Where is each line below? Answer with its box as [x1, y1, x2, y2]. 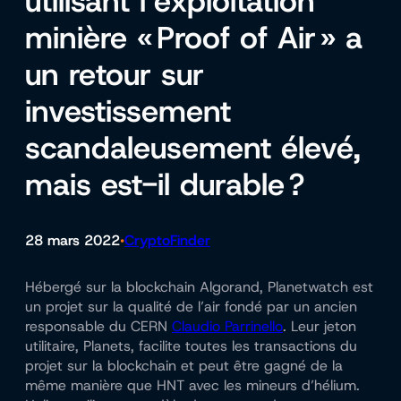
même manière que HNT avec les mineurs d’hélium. [25, 376, 360, 396]
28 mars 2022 [25, 230, 120, 250]
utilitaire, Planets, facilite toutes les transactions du [25, 337, 357, 356]
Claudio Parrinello [172, 317, 283, 337]
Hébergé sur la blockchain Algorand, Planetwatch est [25, 277, 373, 297]
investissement [25, 90, 231, 132]
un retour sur [25, 53, 204, 95]
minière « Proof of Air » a [25, 16, 363, 58]
